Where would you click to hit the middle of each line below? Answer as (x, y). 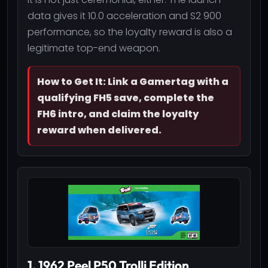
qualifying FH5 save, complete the (126, 98)
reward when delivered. (99, 130)
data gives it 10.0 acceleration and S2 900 (124, 16)
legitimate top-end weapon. (94, 48)
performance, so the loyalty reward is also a (130, 32)
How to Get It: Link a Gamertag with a (133, 81)
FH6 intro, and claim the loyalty (118, 114)
